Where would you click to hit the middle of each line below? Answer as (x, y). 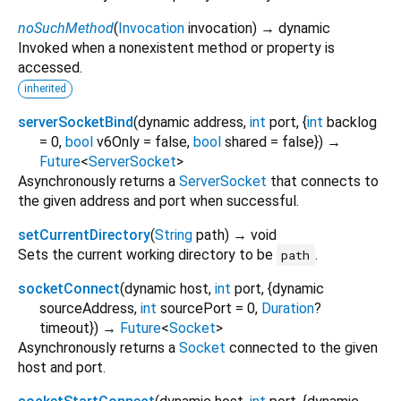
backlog (352, 122)
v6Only (118, 141)
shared (246, 141)
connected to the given (302, 347)
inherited (45, 88)
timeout (64, 328)
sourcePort (196, 308)
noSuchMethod (66, 28)
